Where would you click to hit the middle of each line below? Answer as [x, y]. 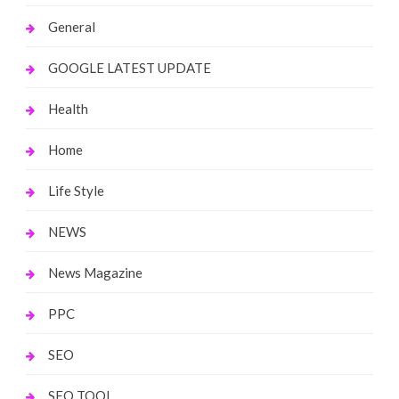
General [71, 26]
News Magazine [95, 272]
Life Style [76, 190]
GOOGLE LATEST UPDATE [129, 67]
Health [68, 108]
